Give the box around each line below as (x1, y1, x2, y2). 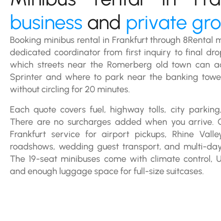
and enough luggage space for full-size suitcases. (10, 166, 204, 177)
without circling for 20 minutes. (10, 84, 130, 95)
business (10, 10, 82, 34)
